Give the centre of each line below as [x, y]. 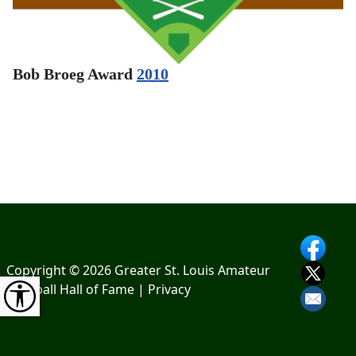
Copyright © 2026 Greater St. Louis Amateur [138, 270]
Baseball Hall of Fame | [77, 289]
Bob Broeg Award [75, 74]
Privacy [169, 289]
